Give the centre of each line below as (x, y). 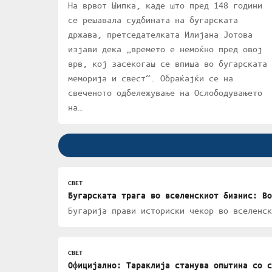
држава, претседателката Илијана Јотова (160, 34)
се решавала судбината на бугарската (153, 20)
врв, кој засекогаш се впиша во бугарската (168, 63)
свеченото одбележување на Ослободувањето (165, 93)
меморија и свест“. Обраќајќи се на (151, 78)
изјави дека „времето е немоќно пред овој (165, 49)
